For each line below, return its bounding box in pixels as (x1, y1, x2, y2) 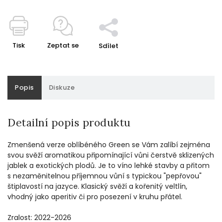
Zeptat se (47, 40, 79, 50)
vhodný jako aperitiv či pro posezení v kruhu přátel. (7, 191, 182, 202)
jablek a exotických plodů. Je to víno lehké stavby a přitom (7, 160, 210, 170)
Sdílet (99, 41, 118, 51)
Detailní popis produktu (7, 115, 131, 129)
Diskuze (49, 83, 75, 92)
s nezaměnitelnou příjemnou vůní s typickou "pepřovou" (7, 170, 202, 181)
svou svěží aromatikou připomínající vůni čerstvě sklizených (7, 150, 214, 160)
